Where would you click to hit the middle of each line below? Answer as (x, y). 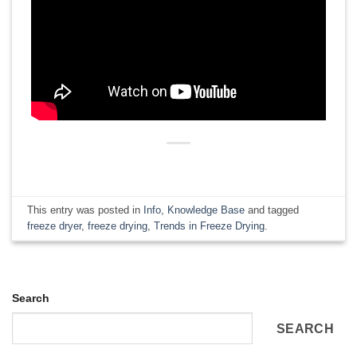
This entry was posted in (86, 210)
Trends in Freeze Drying (210, 226)
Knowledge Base (206, 210)
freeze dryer (55, 226)
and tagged (272, 210)
